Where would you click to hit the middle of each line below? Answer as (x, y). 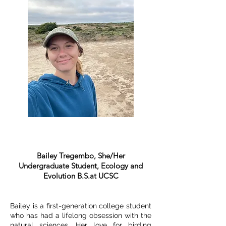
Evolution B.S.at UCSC (81, 176)
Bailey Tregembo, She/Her (81, 156)
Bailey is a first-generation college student (81, 206)
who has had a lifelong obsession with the (81, 215)
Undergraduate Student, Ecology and (81, 166)
